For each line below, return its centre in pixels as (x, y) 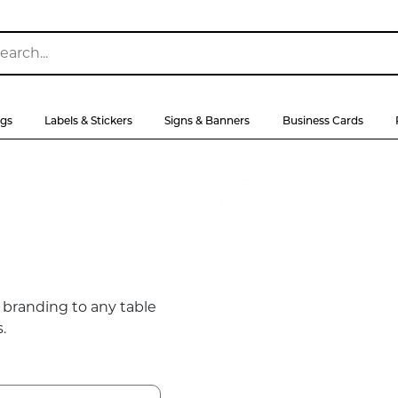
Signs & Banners (207, 120)
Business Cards (322, 120)
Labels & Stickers (89, 120)
